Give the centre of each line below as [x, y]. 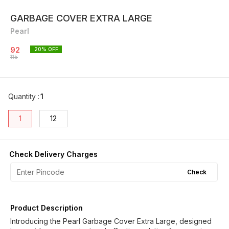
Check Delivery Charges [53, 154]
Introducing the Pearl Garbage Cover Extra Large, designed [111, 221]
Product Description [47, 208]
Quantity [23, 96]
